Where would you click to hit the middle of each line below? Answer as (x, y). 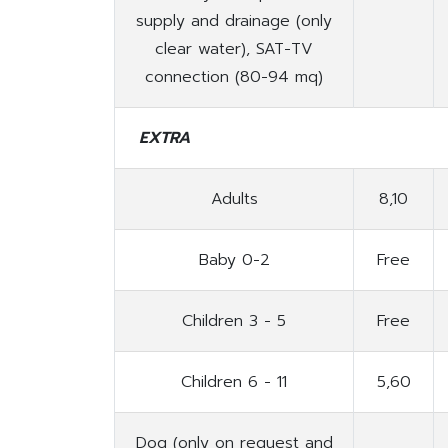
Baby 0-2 (234, 260)
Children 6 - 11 (234, 382)
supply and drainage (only (234, 21)
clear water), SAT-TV (234, 49)
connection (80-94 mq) (234, 77)
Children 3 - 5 (234, 321)
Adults (234, 199)
